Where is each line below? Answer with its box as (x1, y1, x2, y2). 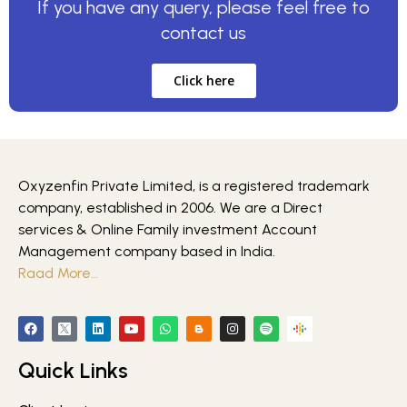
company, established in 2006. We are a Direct (18, 198, 323, 216)
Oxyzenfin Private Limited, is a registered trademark (18, 176, 370, 194)
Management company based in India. (18, 242, 275, 260)
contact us (161, 21, 246, 44)
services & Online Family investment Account (18, 220, 317, 238)
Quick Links (18, 356, 128, 383)
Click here (173, 71, 234, 89)
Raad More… (18, 263, 98, 282)
